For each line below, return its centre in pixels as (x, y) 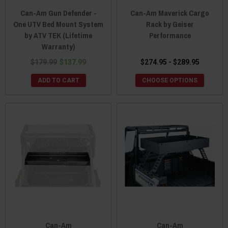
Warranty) (58, 46)
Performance (170, 35)
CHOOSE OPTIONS (170, 80)
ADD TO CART (58, 80)
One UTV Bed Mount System (58, 24)
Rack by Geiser (170, 24)
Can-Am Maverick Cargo (170, 13)
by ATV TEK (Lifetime (58, 35)
